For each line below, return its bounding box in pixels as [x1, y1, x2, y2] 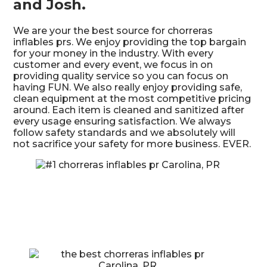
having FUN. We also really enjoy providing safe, [13, 81, 243, 93]
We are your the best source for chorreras [13, 24, 213, 36]
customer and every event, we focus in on [13, 58, 213, 70]
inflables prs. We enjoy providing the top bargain [13, 36, 247, 48]
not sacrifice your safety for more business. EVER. [13, 138, 252, 150]
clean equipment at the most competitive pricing [13, 92, 252, 104]
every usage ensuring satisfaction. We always [13, 115, 232, 127]
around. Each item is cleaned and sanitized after [13, 104, 245, 116]
